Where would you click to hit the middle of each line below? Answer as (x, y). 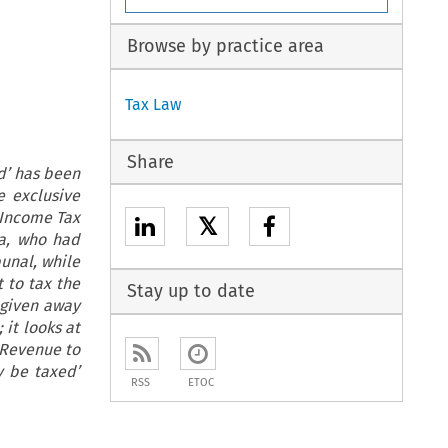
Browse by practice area (225, 46)
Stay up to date (190, 291)
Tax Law (153, 104)
